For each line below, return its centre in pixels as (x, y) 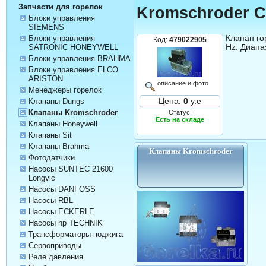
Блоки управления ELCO (73, 70)
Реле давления (56, 257)
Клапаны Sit (50, 135)
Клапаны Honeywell (63, 124)
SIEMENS (46, 27)
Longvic (42, 178)
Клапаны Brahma (58, 147)
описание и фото (183, 83)
